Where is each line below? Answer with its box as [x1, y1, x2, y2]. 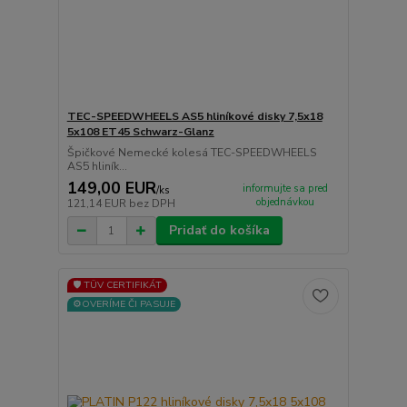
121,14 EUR [66, 196, 129, 212]
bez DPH [128, 196, 175, 212]
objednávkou [256, 194, 315, 209]
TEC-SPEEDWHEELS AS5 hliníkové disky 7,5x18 [66, 108, 323, 124]
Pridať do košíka [168, 222, 270, 240]
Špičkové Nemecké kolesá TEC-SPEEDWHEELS [66, 144, 317, 160]
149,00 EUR [66, 177, 156, 200]
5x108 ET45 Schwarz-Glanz [66, 124, 214, 139]
